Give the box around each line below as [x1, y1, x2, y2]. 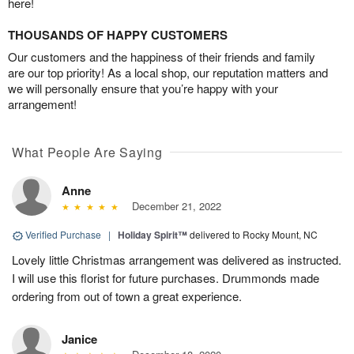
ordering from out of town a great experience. [12, 288, 242, 305]
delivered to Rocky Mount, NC [190, 228, 318, 242]
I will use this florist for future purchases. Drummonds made [12, 269, 319, 287]
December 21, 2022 [125, 198, 221, 214]
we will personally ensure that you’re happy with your [8, 80, 278, 97]
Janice [62, 330, 97, 348]
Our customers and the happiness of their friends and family [8, 48, 315, 66]
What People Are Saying [12, 143, 163, 162]
